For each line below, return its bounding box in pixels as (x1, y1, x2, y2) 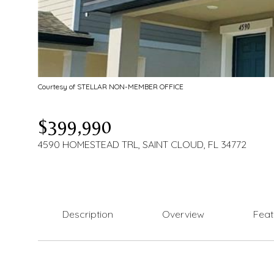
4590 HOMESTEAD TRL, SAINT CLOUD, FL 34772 (38, 138, 246, 150)
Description (62, 208, 113, 220)
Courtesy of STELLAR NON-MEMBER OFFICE (38, 82, 183, 91)
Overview (162, 208, 204, 220)
